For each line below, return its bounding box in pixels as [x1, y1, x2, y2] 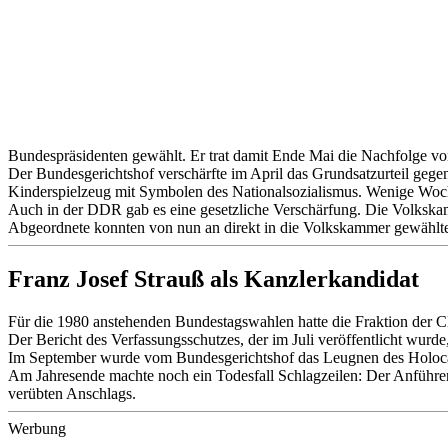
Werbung [8, 419, 66, 437]
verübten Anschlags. [8, 384, 136, 402]
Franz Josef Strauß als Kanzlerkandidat [8, 265, 419, 292]
